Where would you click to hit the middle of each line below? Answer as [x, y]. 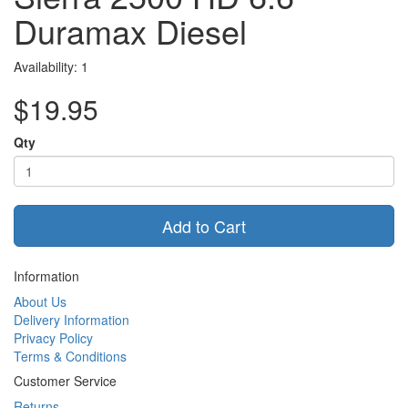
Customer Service [65, 381]
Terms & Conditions [70, 356]
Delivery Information [71, 320]
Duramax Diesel [130, 31]
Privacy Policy [53, 338]
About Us [40, 301]
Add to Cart [204, 226]
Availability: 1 [51, 66]
